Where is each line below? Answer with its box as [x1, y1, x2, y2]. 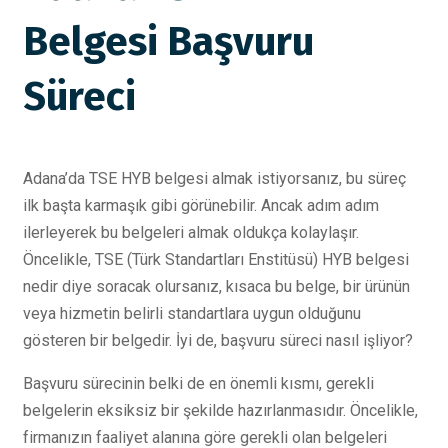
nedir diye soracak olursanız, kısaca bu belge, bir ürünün [23, 277, 410, 296]
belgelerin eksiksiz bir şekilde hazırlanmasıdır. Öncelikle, [23, 401, 418, 420]
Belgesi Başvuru [23, 18, 314, 66]
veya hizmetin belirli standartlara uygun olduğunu [23, 304, 361, 323]
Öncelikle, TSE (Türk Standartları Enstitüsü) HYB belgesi [23, 250, 409, 269]
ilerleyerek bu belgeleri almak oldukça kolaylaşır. [23, 223, 359, 242]
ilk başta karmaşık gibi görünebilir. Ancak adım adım [23, 196, 379, 215]
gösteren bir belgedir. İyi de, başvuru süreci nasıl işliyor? [23, 331, 413, 350]
